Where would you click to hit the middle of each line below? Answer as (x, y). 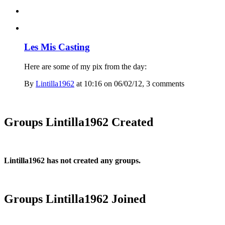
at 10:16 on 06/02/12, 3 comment (128, 84)
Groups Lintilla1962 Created (79, 122)
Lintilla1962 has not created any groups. (72, 160)
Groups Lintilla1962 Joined (75, 199)
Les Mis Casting (57, 47)
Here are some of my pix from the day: (85, 67)
